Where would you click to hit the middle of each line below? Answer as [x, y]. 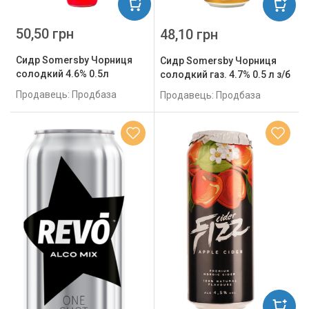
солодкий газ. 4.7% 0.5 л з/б [225, 75]
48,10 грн [189, 35]
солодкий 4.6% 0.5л [62, 74]
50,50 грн [45, 34]
